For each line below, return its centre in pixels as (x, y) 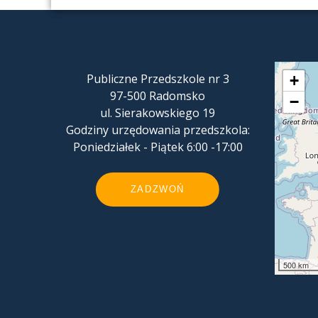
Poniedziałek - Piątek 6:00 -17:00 (158, 147)
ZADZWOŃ (158, 190)
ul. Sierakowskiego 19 (158, 113)
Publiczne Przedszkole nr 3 (158, 79)
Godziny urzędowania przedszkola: (158, 130)
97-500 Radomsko (158, 96)
